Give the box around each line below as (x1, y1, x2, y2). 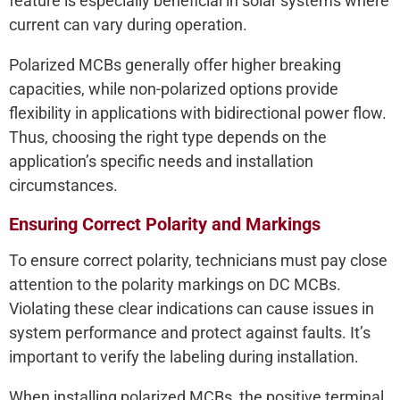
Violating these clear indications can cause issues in (9, 299, 374, 319)
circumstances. (9, 176, 118, 196)
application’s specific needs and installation (9, 152, 313, 171)
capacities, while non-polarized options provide (9, 79, 338, 99)
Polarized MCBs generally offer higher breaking (9, 55, 341, 75)
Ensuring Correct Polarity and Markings (9, 213, 321, 236)
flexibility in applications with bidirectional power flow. (9, 104, 387, 123)
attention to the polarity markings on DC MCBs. (9, 275, 341, 295)
